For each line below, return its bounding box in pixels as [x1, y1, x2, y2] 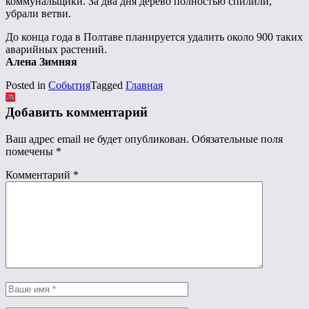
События [48, 79, 90, 92]
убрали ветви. [6, 8, 71, 20]
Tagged [90, 79, 126, 92]
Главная [126, 79, 163, 92]
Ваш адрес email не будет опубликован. [6, 132, 189, 145]
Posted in [6, 79, 48, 92]
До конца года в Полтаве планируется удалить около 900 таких [6, 31, 303, 43]
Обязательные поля [192, 132, 283, 145]
